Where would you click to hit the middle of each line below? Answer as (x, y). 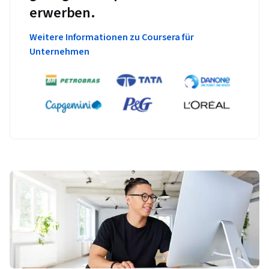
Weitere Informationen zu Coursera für (112, 38)
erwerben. (63, 13)
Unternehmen (59, 52)
